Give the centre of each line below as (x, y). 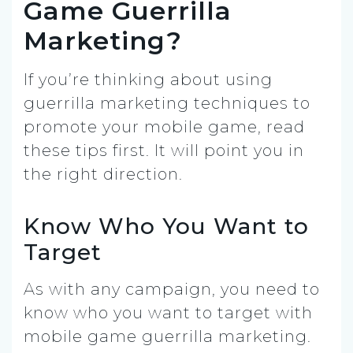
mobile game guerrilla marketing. (167, 336)
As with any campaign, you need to (172, 289)
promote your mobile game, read (164, 126)
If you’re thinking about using (148, 79)
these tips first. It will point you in (164, 150)
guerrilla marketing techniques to (167, 103)
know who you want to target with (168, 312)
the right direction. (103, 174)
